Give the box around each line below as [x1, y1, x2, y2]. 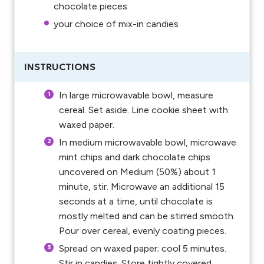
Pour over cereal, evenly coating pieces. [59, 225, 226, 237]
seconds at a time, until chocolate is [59, 196, 213, 207]
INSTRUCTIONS [24, 61, 95, 73]
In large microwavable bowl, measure [59, 90, 213, 101]
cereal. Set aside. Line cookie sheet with [59, 104, 228, 116]
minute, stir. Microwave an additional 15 [59, 181, 225, 193]
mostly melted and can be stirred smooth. [59, 210, 235, 222]
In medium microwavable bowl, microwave [59, 137, 236, 148]
